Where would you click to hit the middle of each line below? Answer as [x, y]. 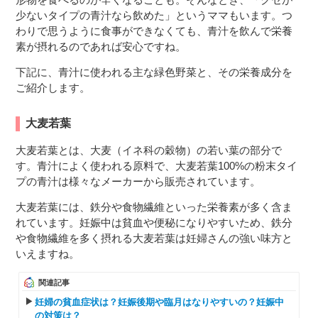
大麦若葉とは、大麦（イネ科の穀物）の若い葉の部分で [149, 150]
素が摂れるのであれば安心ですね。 [101, 46]
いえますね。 [48, 253]
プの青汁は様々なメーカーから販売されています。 [138, 181]
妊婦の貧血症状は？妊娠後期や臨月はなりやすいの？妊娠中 [160, 302]
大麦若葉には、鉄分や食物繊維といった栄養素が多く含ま [154, 207]
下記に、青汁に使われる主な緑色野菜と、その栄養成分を [154, 72]
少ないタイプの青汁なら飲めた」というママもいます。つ [154, 15]
